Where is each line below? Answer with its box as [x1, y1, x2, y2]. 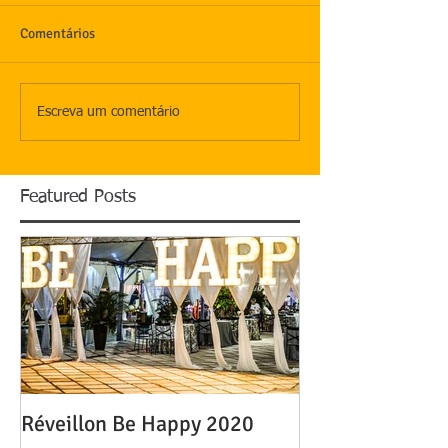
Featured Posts [20, 188, 136, 206]
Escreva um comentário [37, 104, 180, 119]
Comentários [20, 25, 95, 42]
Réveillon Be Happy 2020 [21, 410, 254, 437]
